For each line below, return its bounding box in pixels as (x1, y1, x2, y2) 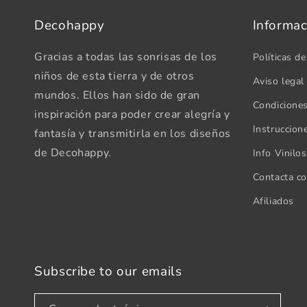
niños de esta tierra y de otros (34, 69, 195, 84)
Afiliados (252, 195, 294, 208)
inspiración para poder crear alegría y (34, 107, 230, 122)
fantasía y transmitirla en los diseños (34, 126, 231, 141)
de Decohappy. (34, 145, 112, 160)
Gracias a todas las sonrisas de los (34, 49, 218, 64)
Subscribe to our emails (34, 262, 182, 280)
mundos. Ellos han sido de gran (34, 88, 201, 103)
